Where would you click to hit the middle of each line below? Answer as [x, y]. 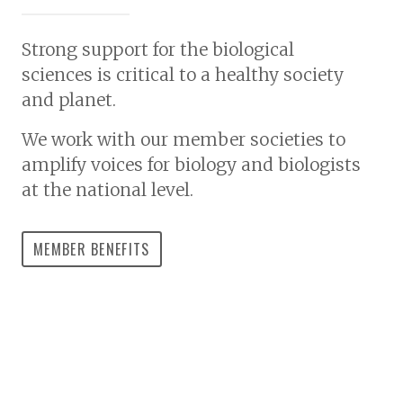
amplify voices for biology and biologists [191, 165]
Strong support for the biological [158, 50]
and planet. [69, 100]
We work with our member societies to [184, 140]
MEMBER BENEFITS [92, 249]
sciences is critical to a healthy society [183, 75]
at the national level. [107, 190]
